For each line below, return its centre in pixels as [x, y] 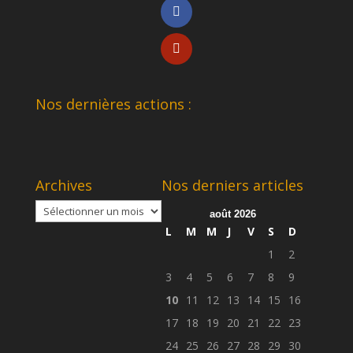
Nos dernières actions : [113, 104]
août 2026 [233, 214]
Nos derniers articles [232, 185]
